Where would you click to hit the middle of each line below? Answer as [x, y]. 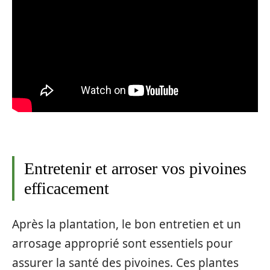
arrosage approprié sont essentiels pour [122, 243]
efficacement [67, 188]
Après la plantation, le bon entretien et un [127, 224]
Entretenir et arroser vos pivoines [135, 168]
